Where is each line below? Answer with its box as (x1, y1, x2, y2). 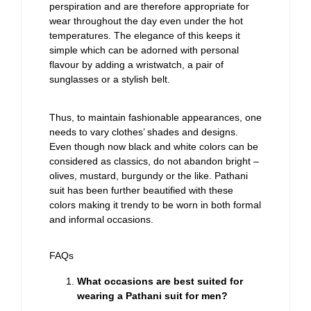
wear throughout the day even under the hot (49, 15, 243, 26)
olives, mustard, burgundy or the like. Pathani (49, 170, 248, 182)
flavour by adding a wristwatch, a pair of (49, 58, 224, 70)
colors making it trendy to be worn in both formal (49, 199, 261, 211)
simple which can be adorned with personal (49, 44, 239, 56)
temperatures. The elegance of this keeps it (49, 29, 240, 41)
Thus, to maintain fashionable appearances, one (49, 112, 262, 124)
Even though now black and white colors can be (49, 141, 258, 153)
